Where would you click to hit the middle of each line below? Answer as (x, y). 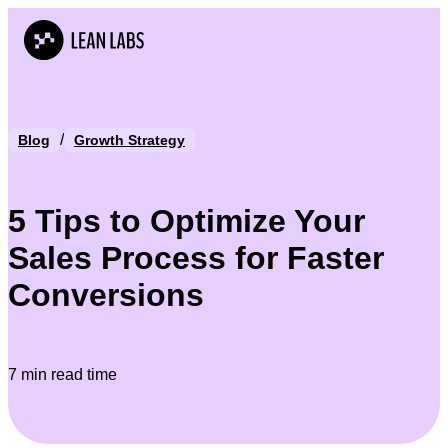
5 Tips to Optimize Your (186, 221)
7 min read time (62, 374)
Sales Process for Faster (196, 258)
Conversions (106, 295)
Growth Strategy (129, 140)
